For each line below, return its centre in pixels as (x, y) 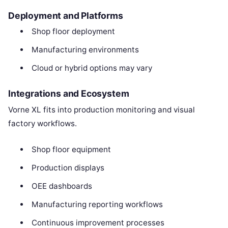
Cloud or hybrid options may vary (92, 68)
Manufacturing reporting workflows (97, 204)
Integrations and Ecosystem (69, 93)
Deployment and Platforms (66, 15)
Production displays (68, 167)
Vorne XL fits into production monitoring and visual (102, 109)
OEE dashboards (62, 186)
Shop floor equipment (71, 149)
